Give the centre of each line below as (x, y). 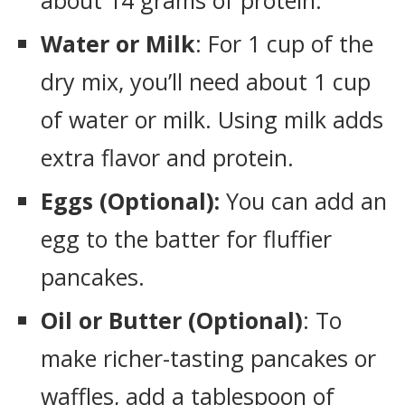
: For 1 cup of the (284, 43)
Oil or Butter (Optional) (172, 320)
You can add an (306, 201)
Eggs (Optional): (133, 201)
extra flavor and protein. (167, 157)
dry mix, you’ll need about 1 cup (206, 81)
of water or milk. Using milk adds (212, 119)
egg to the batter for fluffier (186, 239)
